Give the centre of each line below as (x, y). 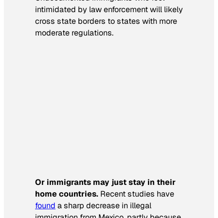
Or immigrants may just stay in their (105, 182)
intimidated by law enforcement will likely (109, 10)
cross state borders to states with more (106, 21)
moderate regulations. (74, 33)
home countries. (67, 194)
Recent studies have (136, 194)
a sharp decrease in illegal (103, 205)
